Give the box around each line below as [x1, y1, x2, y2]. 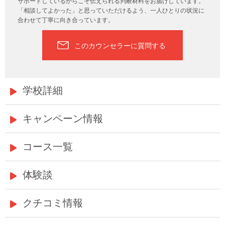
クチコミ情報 [23, 197, 83, 208]
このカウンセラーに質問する [74, 41, 166, 50]
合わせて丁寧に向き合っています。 [18, 16, 114, 24]
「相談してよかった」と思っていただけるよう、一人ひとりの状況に [18, 7, 204, 14]
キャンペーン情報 [23, 113, 103, 124]
